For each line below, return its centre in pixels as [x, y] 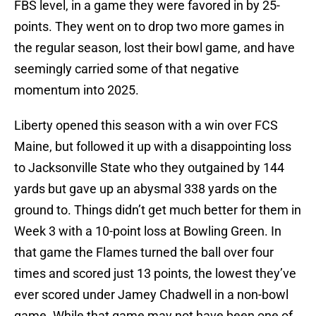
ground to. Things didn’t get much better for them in [158, 210]
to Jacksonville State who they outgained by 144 [149, 168]
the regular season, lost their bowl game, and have [154, 48]
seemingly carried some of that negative [127, 69]
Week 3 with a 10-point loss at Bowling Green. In [148, 231]
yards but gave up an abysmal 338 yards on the [146, 189]
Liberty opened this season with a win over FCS [146, 126]
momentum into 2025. [77, 90]
